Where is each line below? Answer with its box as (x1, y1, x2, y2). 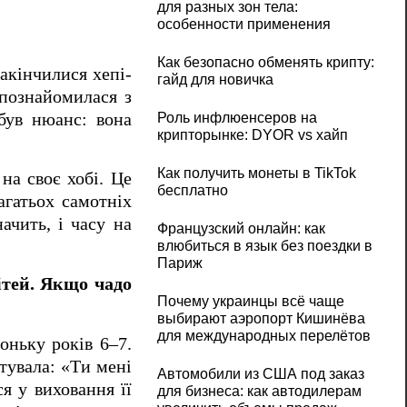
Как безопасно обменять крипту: (156, 55, 374, 71)
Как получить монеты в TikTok (156, 165, 356, 182)
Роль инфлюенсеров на (156, 110, 317, 126)
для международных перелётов (156, 328, 371, 344)
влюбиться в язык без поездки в (156, 238, 372, 254)
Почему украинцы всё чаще (156, 293, 344, 310)
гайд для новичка (156, 72, 273, 88)
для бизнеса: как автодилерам (156, 383, 362, 400)
